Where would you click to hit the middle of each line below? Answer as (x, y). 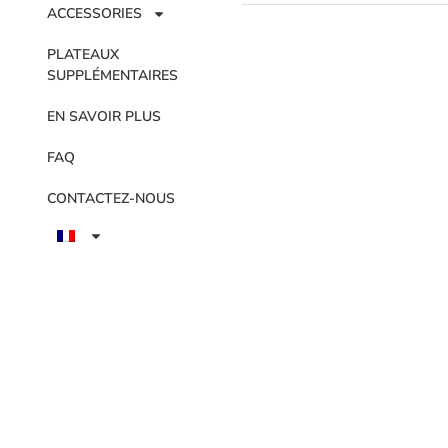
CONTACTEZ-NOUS (111, 199)
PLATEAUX (83, 55)
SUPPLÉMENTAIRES (113, 76)
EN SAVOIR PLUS (104, 117)
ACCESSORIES (95, 14)
